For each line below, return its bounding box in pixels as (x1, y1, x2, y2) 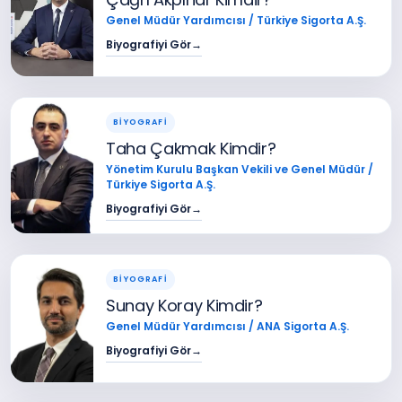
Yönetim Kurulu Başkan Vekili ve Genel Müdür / (106, 161, 374, 177)
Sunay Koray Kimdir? (106, 293, 263, 317)
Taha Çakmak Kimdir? (106, 136, 276, 160)
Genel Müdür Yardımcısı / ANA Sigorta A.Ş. (106, 318, 350, 334)
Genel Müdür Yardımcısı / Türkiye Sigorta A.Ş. (106, 12, 367, 28)
